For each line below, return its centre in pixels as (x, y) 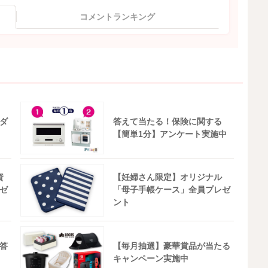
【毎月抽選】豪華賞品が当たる (171, 246)
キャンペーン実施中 (150, 258)
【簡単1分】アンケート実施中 (170, 134)
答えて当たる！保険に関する (167, 121)
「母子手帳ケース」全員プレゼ (171, 190)
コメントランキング (118, 16)
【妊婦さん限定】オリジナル (167, 177)
